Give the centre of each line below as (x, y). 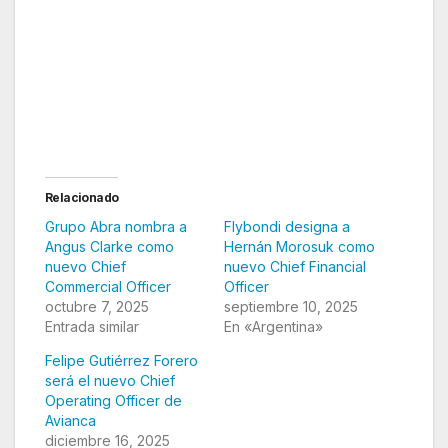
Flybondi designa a (287, 226)
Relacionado (82, 197)
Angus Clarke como (109, 246)
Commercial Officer (108, 286)
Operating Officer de (113, 400)
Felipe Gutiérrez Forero (121, 360)
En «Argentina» (273, 326)
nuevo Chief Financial (295, 266)
